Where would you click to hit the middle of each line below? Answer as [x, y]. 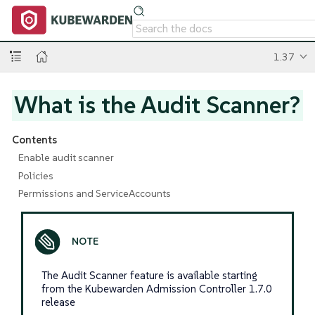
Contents [34, 139]
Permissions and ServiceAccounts [94, 193]
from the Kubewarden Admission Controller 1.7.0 [156, 289]
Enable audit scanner [66, 157]
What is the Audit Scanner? [157, 105]
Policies [36, 175]
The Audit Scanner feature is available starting [149, 275]
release [58, 302]
